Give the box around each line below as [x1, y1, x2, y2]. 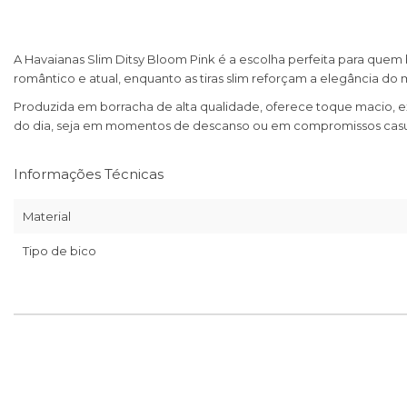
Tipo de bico [23, 243, 96, 259]
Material [23, 209, 71, 224]
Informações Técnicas [14, 165, 164, 184]
